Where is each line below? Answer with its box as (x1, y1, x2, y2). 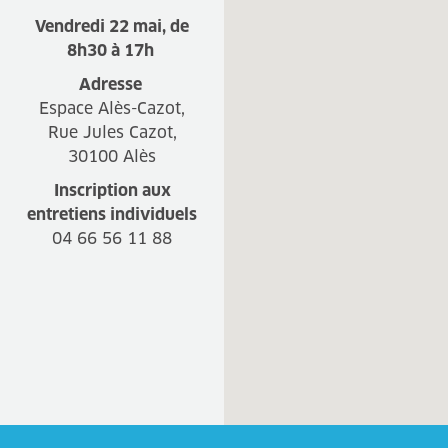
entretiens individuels (27, 204, 197, 225)
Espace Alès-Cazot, (39, 98, 185, 119)
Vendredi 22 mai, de (35, 16, 189, 37)
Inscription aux (53, 180, 171, 201)
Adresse (78, 74, 146, 95)
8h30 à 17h (66, 40, 158, 61)
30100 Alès (68, 146, 156, 167)
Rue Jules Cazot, (47, 122, 177, 143)
